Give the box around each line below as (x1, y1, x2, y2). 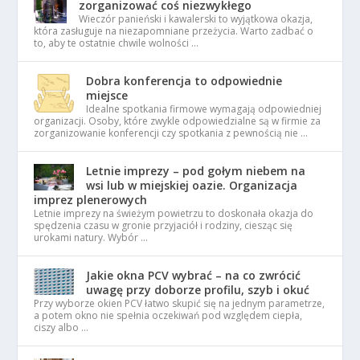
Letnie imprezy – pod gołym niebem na (86, 162, 306, 178)
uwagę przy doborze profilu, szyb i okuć (86, 281, 310, 297)
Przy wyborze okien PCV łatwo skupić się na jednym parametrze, (34, 296, 325, 310)
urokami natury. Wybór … (34, 230, 149, 244)
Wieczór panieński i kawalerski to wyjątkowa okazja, (79, 11, 313, 26)
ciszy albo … (34, 320, 89, 334)
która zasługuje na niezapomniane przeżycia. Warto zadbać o (34, 23, 314, 38)
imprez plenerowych (34, 191, 148, 207)
